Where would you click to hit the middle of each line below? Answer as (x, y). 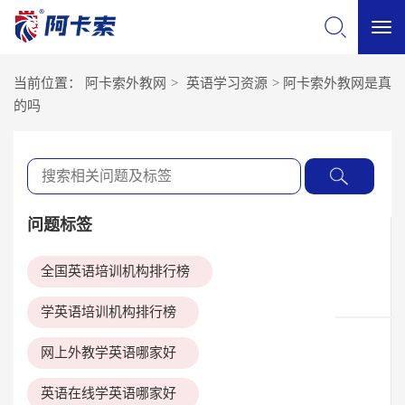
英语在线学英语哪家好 (108, 393)
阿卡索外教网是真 (337, 83)
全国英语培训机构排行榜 (115, 271)
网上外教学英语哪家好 (108, 353)
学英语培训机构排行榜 (108, 312)
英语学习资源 (227, 83)
